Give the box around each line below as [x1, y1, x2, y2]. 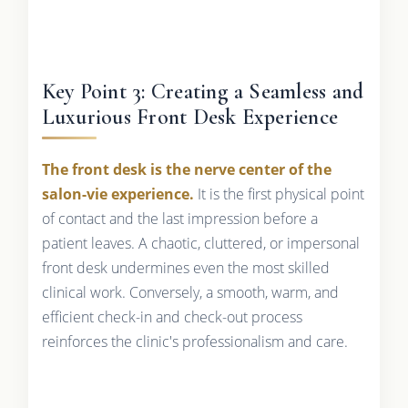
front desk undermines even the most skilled [41, 257, 330, 278]
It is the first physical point [193, 183, 364, 204]
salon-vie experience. [41, 183, 194, 204]
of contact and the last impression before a [41, 208, 318, 229]
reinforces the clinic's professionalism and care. [41, 331, 348, 352]
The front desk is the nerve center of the [41, 158, 331, 179]
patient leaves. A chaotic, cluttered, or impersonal [41, 232, 360, 253]
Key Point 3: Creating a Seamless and [41, 77, 364, 105]
